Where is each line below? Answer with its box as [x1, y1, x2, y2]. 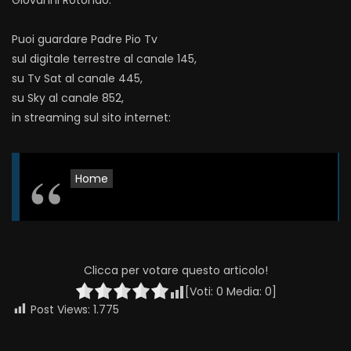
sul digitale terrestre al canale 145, [12, 51, 197, 67]
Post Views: [31, 301, 90, 317]
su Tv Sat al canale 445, [12, 71, 143, 87]
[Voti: [184, 283, 216, 299]
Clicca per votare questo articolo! [83, 262, 268, 278]
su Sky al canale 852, [12, 90, 124, 107]
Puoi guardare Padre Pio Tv [12, 31, 157, 48]
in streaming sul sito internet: [12, 110, 171, 126]
